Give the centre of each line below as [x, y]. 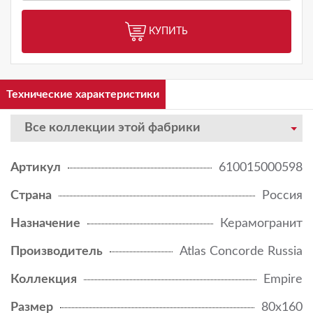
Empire [283, 280]
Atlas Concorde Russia [241, 252]
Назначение [45, 224]
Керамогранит [261, 224]
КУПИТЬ [168, 31]
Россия [282, 196]
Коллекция [44, 280]
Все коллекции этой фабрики [112, 128]
